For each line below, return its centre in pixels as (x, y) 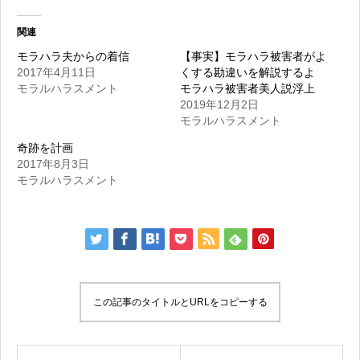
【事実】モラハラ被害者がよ (253, 57)
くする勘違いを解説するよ (253, 73)
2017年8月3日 (53, 164)
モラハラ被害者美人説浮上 (247, 89)
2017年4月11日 (56, 73)
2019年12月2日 (219, 105)
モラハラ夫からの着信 (73, 57)
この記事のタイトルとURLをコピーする (180, 303)
